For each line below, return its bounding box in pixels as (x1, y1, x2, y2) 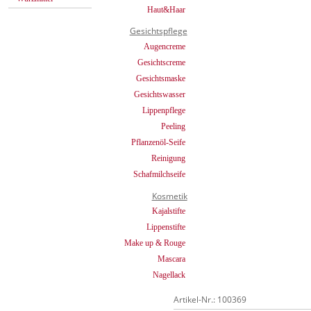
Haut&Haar (147, 4, 185, 15)
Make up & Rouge (124, 238, 185, 248)
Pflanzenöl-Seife (131, 137, 185, 147)
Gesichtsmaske (136, 73, 185, 83)
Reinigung (151, 153, 185, 163)
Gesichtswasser (134, 89, 185, 99)
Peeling (161, 121, 185, 131)
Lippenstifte (146, 222, 185, 232)
